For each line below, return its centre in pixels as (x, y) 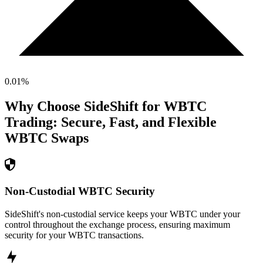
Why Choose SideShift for (84, 107)
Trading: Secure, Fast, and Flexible (111, 122)
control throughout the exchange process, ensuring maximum (117, 224)
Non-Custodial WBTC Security (80, 191)
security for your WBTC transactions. (74, 235)
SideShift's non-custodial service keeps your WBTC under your (122, 214)
